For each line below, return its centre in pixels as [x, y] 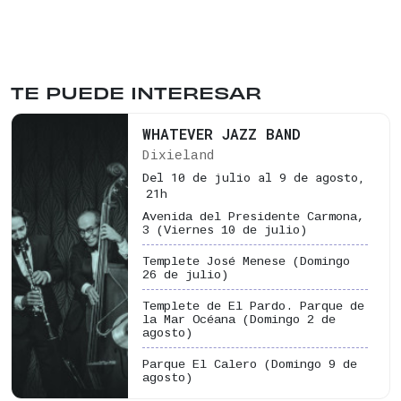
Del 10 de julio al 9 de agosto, [254, 178]
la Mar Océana [192, 320]
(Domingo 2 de [289, 320]
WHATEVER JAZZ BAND [222, 134]
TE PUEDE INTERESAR [136, 92]
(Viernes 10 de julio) [232, 231]
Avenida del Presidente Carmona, [253, 218]
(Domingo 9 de [311, 365]
